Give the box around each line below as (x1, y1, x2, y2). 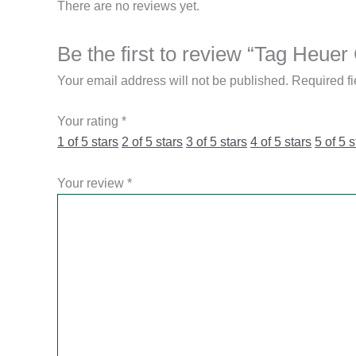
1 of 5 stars (57, 135, 118, 149)
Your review (57, 176, 127, 190)
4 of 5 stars (250, 135, 311, 149)
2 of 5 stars (122, 135, 183, 149)
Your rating (57, 114, 122, 129)
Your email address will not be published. (57, 73, 288, 87)
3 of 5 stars (186, 135, 247, 149)
